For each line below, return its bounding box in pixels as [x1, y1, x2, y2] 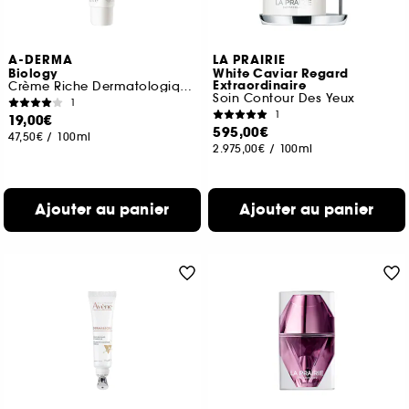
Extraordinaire [213, 78, 307, 94]
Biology [8, 66, 58, 82]
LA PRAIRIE [213, 52, 287, 68]
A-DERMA [8, 52, 74, 68]
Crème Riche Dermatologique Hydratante [180, 79, 193, 94]
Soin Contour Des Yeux [213, 90, 355, 106]
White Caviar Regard [213, 66, 349, 82]
